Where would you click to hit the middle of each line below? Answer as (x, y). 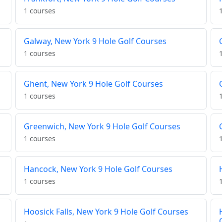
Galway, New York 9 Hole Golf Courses (95, 41)
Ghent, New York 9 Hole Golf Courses (93, 84)
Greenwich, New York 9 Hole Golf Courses (102, 127)
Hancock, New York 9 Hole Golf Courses (98, 169)
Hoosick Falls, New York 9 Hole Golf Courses (106, 212)
